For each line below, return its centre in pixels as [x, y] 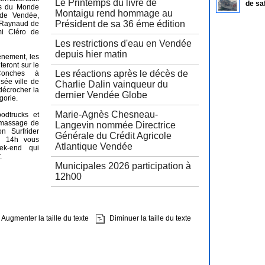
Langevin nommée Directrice [115, 125]
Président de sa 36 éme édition [120, 24]
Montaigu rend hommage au [114, 13]
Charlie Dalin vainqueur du [112, 84]
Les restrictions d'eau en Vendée [123, 43]
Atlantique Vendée [94, 146]
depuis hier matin [91, 54]
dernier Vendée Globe [101, 95]
